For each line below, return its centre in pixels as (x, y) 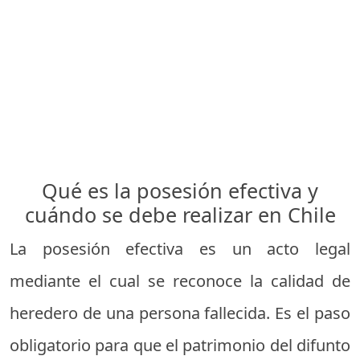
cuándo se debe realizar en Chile (180, 215)
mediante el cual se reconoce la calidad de (180, 281)
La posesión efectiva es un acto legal (180, 249)
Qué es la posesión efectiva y (180, 191)
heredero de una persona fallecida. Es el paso (180, 313)
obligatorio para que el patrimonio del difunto (180, 346)
